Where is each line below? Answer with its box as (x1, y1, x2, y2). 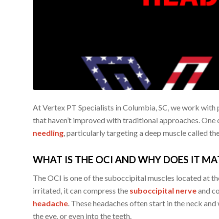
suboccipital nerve (130, 185, 197, 195)
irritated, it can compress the (33, 185, 130, 195)
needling (33, 128, 64, 138)
